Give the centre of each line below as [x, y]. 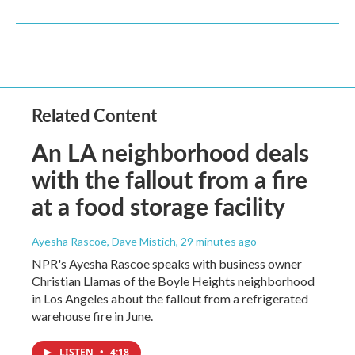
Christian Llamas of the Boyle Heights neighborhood [173, 281]
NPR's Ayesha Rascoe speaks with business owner [167, 263]
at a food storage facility [158, 206]
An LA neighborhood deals [170, 152]
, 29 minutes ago [216, 241]
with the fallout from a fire [170, 179]
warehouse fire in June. [92, 316]
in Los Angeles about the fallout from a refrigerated [170, 298]
